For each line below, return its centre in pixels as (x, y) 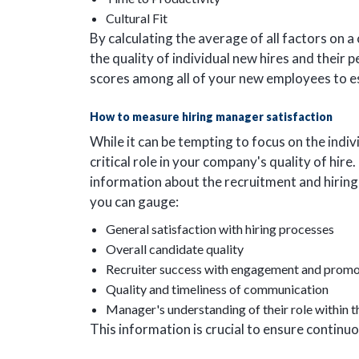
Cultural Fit (138, 18)
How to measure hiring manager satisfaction (211, 117)
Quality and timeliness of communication (217, 288)
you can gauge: (134, 202)
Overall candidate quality (175, 248)
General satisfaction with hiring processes (220, 228)
